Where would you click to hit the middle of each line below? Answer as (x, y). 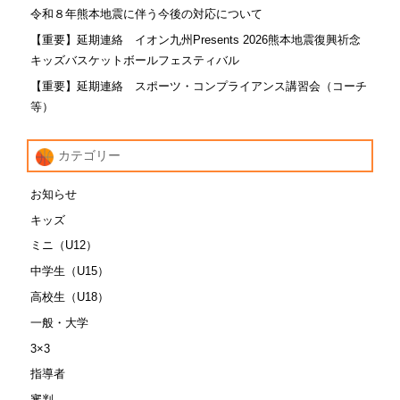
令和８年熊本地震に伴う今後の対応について (147, 14)
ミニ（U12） (64, 246)
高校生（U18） (70, 296)
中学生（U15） (70, 271)
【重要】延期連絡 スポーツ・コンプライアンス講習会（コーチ (199, 86)
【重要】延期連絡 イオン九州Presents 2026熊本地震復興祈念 (196, 40)
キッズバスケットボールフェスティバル (135, 61)
